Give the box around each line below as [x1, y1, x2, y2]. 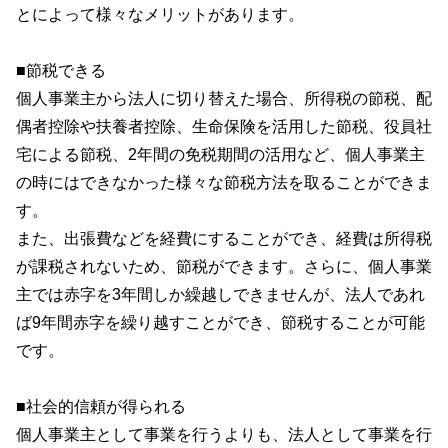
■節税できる [16, 61, 106, 79]
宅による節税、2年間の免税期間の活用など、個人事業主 [16, 145, 425, 163]
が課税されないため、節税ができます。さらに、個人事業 [16, 257, 432, 275]
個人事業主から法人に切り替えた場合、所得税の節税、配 [16, 89, 432, 107]
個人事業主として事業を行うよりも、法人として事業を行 [16, 425, 432, 443]
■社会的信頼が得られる [16, 397, 186, 415]
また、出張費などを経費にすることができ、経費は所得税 [16, 229, 432, 247]
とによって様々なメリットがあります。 [16, 5, 304, 23]
